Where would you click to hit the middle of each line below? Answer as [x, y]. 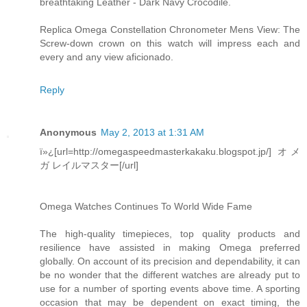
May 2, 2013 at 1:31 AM [152, 132]
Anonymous [68, 132]
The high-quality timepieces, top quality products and [170, 233]
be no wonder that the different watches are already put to [170, 274]
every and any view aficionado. [107, 57]
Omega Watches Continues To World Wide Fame [146, 206]
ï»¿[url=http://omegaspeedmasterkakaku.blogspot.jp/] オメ [170, 151]
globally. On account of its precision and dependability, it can [170, 261]
